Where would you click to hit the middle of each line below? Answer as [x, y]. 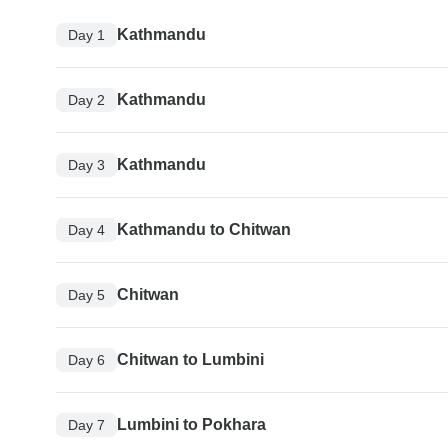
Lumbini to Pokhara [191, 425]
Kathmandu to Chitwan [204, 230]
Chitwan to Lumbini [190, 360]
